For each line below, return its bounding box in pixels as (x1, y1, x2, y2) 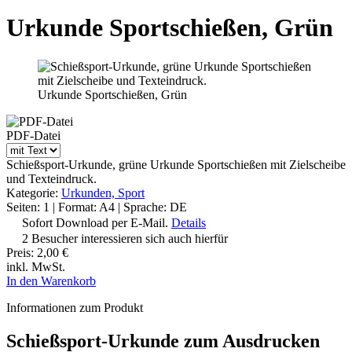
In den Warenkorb (6, 273, 96, 288)
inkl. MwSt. (6, 259, 65, 273)
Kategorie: (6, 185, 61, 200)
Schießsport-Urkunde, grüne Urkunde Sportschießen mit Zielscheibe (6, 157, 346, 171)
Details (171, 215, 206, 229)
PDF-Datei (6, 128, 60, 142)
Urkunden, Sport (61, 185, 145, 200)
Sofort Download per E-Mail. (22, 215, 171, 229)
